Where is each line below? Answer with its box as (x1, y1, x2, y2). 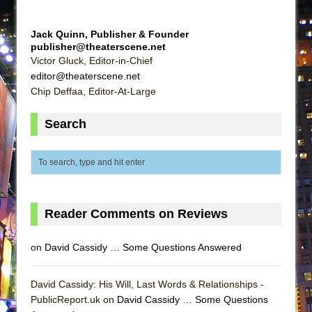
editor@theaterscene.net (31, 70, 140, 81)
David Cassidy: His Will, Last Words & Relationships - (31, 278, 264, 290)
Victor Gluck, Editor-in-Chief (31, 54, 153, 66)
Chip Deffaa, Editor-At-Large (31, 85, 156, 97)
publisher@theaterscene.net (31, 40, 166, 52)
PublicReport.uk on (31, 293, 117, 305)
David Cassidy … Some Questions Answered (45, 241, 242, 253)
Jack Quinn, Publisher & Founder (31, 28, 189, 40)
